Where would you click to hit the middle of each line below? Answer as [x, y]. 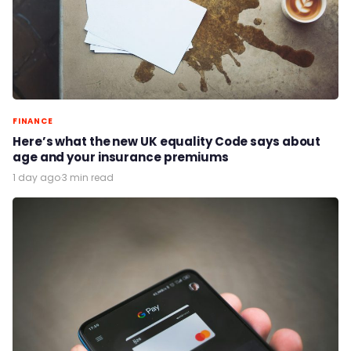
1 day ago [36, 178]
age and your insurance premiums [121, 157]
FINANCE [33, 121]
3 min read [88, 178]
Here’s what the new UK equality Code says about [167, 142]
